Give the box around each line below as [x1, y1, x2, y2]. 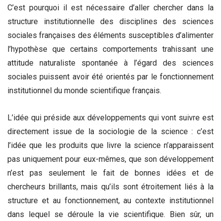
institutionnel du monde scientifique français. [7, 85, 161, 95]
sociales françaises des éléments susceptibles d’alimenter [7, 30, 214, 40]
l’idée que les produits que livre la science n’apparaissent [7, 141, 214, 150]
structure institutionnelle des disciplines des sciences [7, 16, 214, 26]
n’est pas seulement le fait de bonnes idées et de [7, 168, 214, 178]
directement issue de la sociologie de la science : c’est [7, 127, 214, 137]
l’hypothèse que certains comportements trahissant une [7, 44, 214, 54]
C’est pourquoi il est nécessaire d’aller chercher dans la [7, 2, 214, 12]
